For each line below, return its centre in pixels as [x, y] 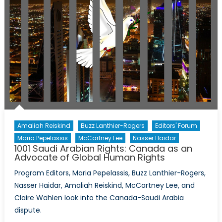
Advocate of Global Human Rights [89, 158]
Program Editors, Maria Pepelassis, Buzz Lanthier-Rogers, [110, 173]
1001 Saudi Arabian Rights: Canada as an [103, 149]
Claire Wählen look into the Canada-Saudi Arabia [99, 198]
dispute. [28, 210]
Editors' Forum [176, 126]
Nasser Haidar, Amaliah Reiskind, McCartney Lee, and [104, 186]
